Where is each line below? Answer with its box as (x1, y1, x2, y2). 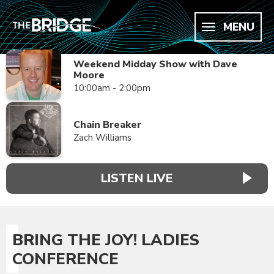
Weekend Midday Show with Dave (73, 57, 237, 72)
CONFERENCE (12, 248, 119, 270)
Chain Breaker (73, 117, 141, 131)
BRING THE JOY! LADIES (12, 229, 199, 251)
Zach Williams (73, 131, 131, 144)
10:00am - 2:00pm (73, 82, 150, 95)
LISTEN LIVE (101, 169, 173, 187)
